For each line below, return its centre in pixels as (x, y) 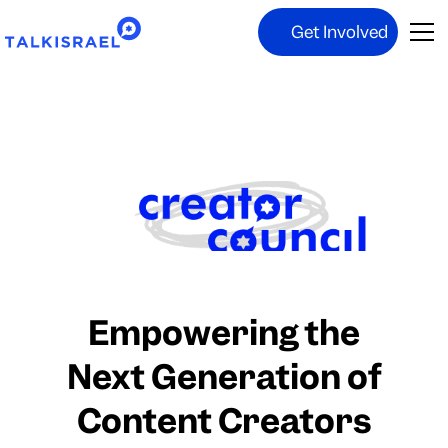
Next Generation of (224, 377)
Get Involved (339, 32)
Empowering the (224, 333)
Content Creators (224, 421)
